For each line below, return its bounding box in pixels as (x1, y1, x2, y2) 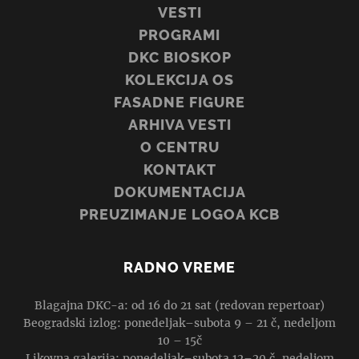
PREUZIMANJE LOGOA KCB (79, 205, 280, 223)
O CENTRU (139, 138, 220, 155)
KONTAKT (143, 160, 216, 178)
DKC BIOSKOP (127, 48, 232, 66)
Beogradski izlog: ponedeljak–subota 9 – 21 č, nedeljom (23, 316, 336, 331)
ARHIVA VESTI (127, 115, 232, 133)
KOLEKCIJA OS (125, 71, 234, 88)
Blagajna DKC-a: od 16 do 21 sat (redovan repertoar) (34, 298, 325, 313)
